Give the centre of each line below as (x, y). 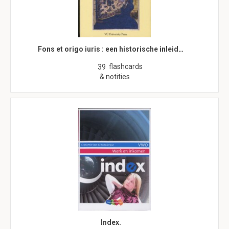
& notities (114, 77)
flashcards (126, 66)
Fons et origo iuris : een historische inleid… (111, 49)
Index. (111, 222)
